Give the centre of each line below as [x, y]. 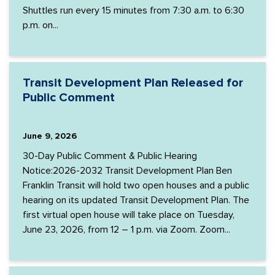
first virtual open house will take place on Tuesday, [129, 215]
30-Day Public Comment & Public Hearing [110, 156]
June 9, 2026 [50, 136]
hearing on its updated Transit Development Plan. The [136, 200]
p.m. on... [41, 25]
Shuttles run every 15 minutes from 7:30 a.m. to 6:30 [134, 10]
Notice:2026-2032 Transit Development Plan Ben [127, 171]
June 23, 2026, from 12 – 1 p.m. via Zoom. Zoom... [126, 230]
